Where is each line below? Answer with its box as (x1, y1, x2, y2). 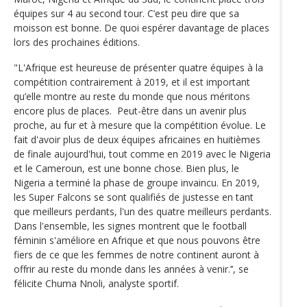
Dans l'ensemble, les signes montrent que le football (14, 219, 247, 232)
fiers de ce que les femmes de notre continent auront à (14, 247, 259, 261)
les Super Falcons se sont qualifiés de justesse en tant (14, 190, 254, 204)
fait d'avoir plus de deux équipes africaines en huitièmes (14, 132, 260, 146)
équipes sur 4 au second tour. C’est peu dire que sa (14, 6, 239, 20)
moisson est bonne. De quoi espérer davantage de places (14, 21, 269, 34)
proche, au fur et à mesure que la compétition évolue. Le (14, 118, 266, 132)
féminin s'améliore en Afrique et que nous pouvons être (14, 233, 260, 247)
